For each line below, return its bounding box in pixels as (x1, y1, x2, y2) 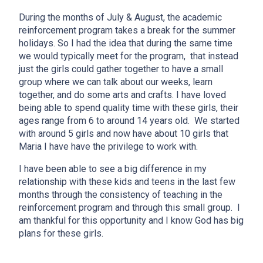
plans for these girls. (19, 228, 106, 240)
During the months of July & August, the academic (19, 12, 222, 23)
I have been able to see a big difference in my (19, 163, 207, 175)
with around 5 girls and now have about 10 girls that (19, 128, 228, 140)
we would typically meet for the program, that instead (19, 50, 238, 62)
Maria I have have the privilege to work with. (19, 141, 198, 153)
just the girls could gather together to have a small (19, 63, 223, 75)
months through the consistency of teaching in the (19, 189, 222, 201)
